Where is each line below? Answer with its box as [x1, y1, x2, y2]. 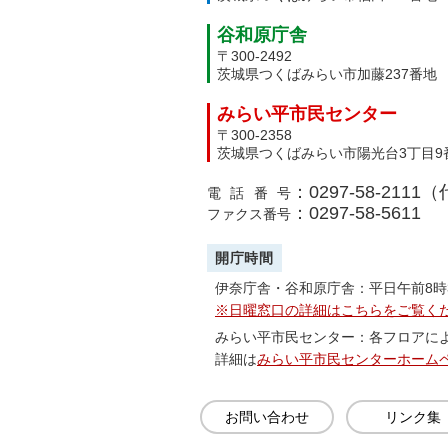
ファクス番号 [207, 206, 292, 222]
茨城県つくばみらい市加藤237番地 [217, 66, 437, 82]
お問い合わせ [225, 409, 309, 425]
